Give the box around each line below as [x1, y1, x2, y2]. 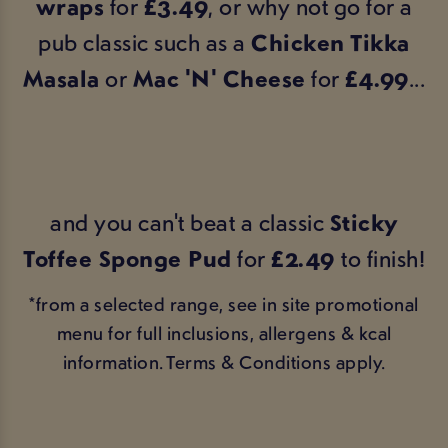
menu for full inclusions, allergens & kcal [56, 320, 392, 347]
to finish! [341, 242, 425, 275]
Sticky [329, 206, 398, 239]
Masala [22, 62, 100, 95]
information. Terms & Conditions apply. [62, 349, 386, 376]
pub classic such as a [38, 26, 252, 59]
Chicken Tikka [251, 26, 410, 59]
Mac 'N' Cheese [132, 62, 306, 95]
